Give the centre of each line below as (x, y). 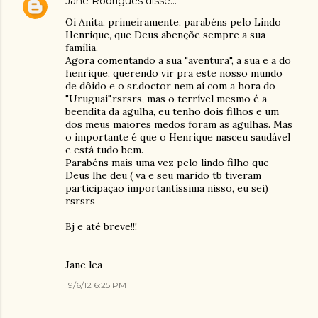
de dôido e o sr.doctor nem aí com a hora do (170, 86)
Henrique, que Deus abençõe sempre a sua (165, 34)
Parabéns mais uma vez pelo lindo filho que (167, 162)
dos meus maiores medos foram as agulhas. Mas (179, 124)
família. (82, 47)
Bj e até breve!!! (101, 226)
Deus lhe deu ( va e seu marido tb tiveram (163, 175)
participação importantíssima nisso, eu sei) (167, 188)
